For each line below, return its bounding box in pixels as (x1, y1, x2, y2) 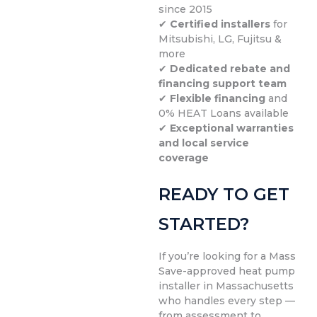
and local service (158, 137, 249, 150)
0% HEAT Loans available (158, 107, 289, 120)
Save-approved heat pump (158, 265, 295, 278)
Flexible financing (170, 92, 265, 105)
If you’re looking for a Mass (158, 250, 296, 263)
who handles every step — (158, 294, 295, 308)
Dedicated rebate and (170, 62, 290, 76)
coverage (158, 151, 209, 165)
